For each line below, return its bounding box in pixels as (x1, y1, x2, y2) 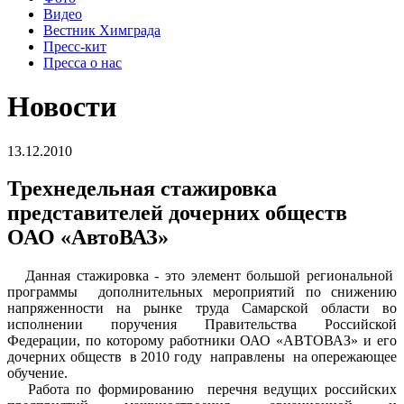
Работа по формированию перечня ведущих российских (7, 381, 397, 398)
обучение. (7, 365, 71, 381)
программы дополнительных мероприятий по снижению (7, 284, 397, 300)
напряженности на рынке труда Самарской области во (7, 300, 397, 317)
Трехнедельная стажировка (7, 177, 277, 201)
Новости (7, 90, 116, 124)
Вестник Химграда (43, 22, 161, 38)
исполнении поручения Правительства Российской (7, 317, 397, 333)
